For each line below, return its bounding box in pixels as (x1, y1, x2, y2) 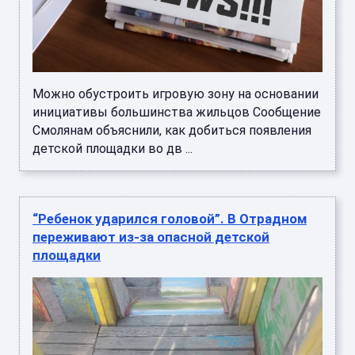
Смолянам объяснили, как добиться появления (32, 122, 311, 138)
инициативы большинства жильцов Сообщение (32, 104, 321, 120)
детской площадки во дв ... (32, 140, 193, 156)
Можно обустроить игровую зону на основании (32, 86, 319, 101)
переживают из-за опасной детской (32, 228, 269, 245)
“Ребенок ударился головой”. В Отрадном (32, 210, 307, 227)
